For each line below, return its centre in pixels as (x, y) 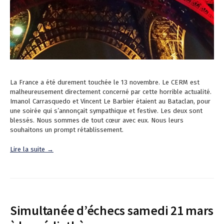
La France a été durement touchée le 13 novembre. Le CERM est (105, 82)
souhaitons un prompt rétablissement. (67, 129)
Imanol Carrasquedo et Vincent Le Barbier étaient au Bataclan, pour (110, 101)
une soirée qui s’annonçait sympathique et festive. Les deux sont (106, 110)
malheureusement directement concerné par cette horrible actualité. (111, 91)
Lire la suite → (32, 149)
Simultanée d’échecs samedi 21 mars (112, 210)
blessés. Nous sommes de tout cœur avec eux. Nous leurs (97, 120)
